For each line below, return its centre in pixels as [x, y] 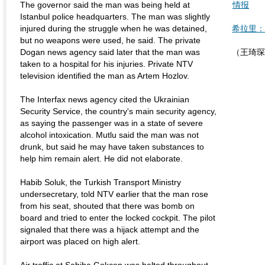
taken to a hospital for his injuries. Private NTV [106, 64]
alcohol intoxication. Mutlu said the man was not [109, 135]
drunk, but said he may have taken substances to [112, 147]
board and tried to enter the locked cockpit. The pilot [118, 218]
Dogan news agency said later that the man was [110, 52]
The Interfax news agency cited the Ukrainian [105, 99]
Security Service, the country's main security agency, [118, 111]
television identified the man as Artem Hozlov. [105, 76]
